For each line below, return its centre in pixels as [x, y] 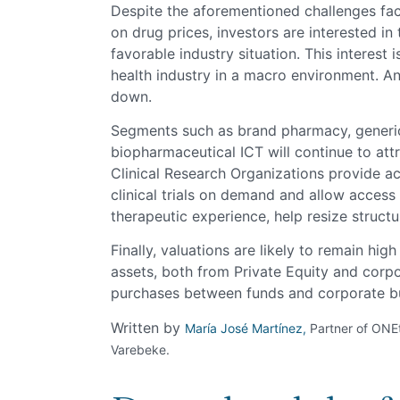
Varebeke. [142, 349]
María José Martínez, [247, 328]
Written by [148, 327]
